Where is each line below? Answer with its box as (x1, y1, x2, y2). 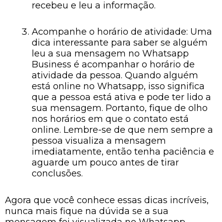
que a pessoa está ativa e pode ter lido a (32, 92, 211, 103)
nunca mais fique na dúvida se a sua (5, 205, 168, 217)
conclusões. (32, 168, 83, 179)
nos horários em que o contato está (32, 113, 189, 124)
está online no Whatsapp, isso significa (32, 81, 205, 92)
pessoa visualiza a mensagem (32, 135, 166, 146)
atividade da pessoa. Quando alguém (32, 70, 198, 81)
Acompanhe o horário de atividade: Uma (32, 26, 212, 37)
